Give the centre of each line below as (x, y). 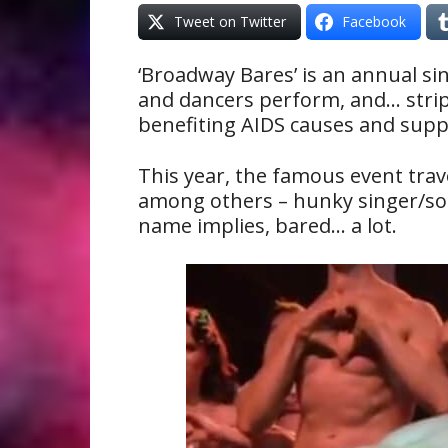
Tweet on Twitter (230, 21)
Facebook (374, 21)
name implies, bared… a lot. (267, 225)
